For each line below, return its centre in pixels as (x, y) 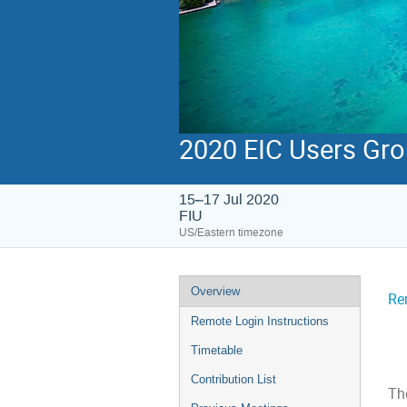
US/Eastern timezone (231, 233)
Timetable (217, 350)
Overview (215, 291)
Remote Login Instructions (260, 321)
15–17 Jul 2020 (229, 199)
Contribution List (233, 379)
